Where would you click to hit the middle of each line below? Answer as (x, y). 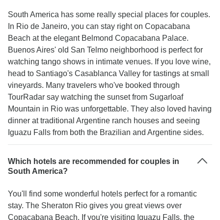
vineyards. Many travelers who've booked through (94, 85)
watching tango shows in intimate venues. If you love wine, (109, 62)
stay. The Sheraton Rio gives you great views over (95, 206)
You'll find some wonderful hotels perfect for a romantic (102, 194)
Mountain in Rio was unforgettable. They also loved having (110, 109)
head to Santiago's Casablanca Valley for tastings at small (109, 73)
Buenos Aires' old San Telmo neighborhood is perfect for (105, 50)
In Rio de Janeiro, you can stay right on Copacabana (99, 26)
